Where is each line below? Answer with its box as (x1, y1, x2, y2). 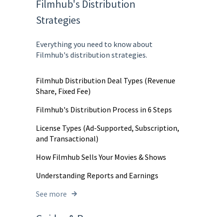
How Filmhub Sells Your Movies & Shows (36, 152, 166, 162)
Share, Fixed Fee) (36, 86, 91, 96)
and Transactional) (36, 133, 98, 143)
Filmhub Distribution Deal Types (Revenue (36, 75, 175, 85)
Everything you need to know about (36, 39, 153, 49)
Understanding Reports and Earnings (36, 170, 158, 180)
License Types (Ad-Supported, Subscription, (36, 123, 179, 133)
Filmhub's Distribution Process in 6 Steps (36, 104, 172, 114)
